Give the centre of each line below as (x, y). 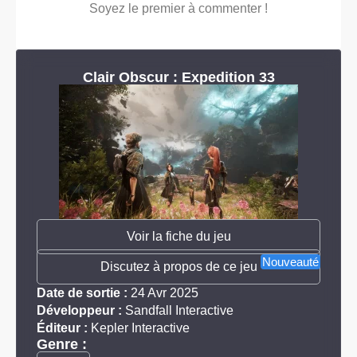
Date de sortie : (82, 293)
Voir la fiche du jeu (178, 237)
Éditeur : (62, 328)
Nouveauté (290, 262)
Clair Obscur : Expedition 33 (178, 78)
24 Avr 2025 (163, 293)
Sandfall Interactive (179, 311)
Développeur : (79, 311)
